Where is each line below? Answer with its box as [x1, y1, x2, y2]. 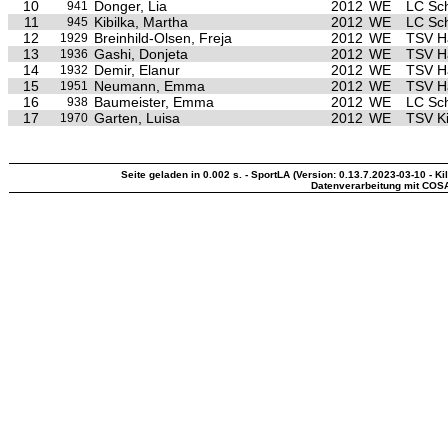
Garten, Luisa [94, 110, 180, 126]
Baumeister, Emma [94, 94, 214, 110]
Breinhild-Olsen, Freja [94, 30, 232, 46]
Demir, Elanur [94, 62, 180, 78]
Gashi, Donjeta [94, 46, 188, 62]
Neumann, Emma [94, 78, 205, 94]
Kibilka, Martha [94, 14, 188, 30]
